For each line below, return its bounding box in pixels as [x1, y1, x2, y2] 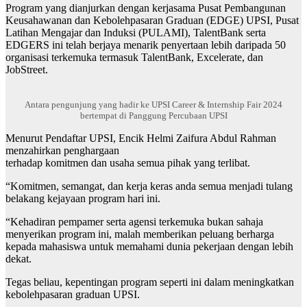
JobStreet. [5, 64, 48, 76]
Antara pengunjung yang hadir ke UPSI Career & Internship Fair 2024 [25, 99, 282, 110]
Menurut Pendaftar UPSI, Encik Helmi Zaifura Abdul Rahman [5, 132, 276, 145]
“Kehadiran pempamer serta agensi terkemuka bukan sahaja [5, 216, 263, 228]
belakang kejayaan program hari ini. [5, 193, 160, 205]
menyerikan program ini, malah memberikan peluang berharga [5, 228, 274, 241]
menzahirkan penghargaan [5, 145, 119, 157]
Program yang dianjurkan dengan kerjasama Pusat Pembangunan [5, 2, 286, 14]
